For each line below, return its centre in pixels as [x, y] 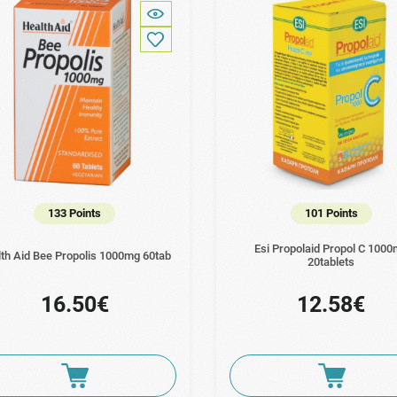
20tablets [331, 262]
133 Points [75, 214]
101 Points [331, 214]
